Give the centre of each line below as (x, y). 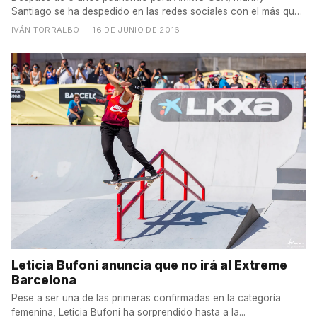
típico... (27, 25)
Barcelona (44, 280)
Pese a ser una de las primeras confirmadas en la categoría (146, 298)
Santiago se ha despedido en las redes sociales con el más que (156, 11)
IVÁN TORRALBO (46, 29)
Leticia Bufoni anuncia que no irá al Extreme (149, 265)
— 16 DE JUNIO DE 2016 (131, 29)
